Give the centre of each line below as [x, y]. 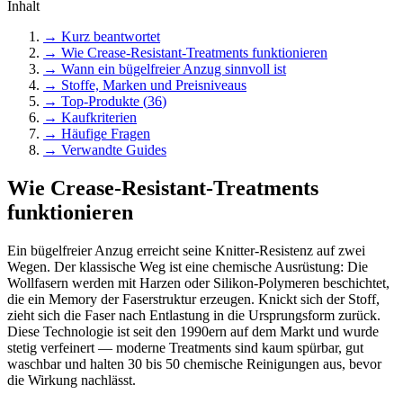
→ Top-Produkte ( [95, 102]
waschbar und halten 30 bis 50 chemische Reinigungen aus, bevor [194, 363]
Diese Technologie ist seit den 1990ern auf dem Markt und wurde [193, 331]
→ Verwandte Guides [105, 150]
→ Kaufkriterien [90, 118]
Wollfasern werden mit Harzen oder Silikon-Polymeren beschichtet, [198, 282]
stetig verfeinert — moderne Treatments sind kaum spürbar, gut [185, 347]
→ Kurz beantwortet [102, 37]
